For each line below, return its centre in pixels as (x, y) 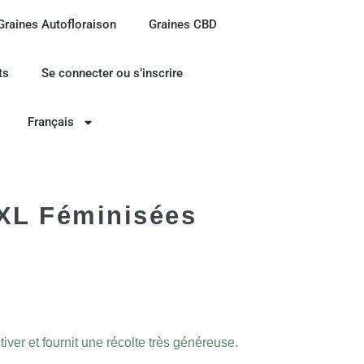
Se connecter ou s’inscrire (112, 73)
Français (51, 122)
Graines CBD (182, 24)
